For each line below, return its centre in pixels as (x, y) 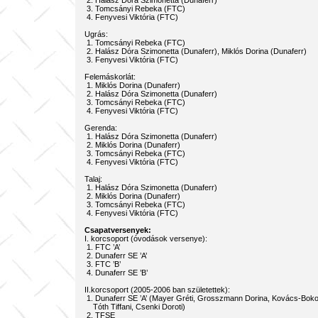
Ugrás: (96, 34)
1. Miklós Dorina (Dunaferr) (132, 85)
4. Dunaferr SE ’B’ (116, 273)
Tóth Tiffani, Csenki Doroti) (135, 307)
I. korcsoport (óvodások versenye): (146, 238)
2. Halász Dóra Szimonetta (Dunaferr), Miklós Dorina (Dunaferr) (195, 51)
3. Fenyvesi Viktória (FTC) (131, 60)
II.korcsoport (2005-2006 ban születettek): (157, 290)
